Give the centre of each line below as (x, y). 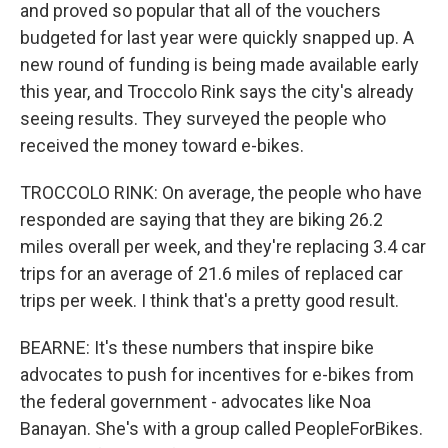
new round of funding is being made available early (219, 64)
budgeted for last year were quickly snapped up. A (217, 37)
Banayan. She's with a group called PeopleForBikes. (221, 428)
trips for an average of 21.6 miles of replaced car (211, 273)
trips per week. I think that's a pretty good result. (209, 300)
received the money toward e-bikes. (162, 145)
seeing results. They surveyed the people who (203, 118)
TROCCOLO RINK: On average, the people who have (221, 192)
